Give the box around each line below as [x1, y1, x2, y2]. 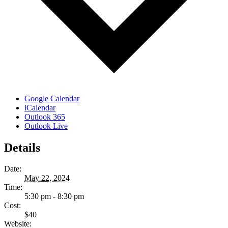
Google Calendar [24, 94, 79, 103]
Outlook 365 [24, 112, 65, 121]
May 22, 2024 [24, 174, 70, 183]
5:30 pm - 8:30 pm [24, 192, 84, 201]
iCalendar [24, 103, 55, 112]
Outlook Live [24, 121, 68, 130]
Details [4, 140, 40, 154]
